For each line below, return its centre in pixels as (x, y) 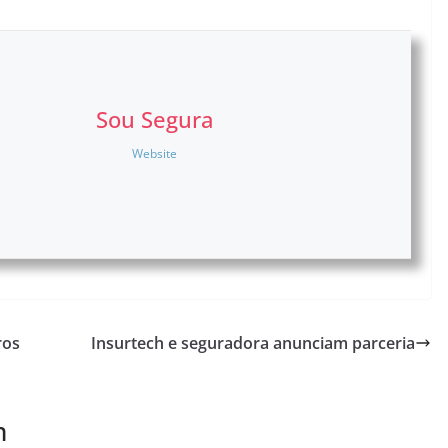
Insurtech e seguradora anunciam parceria (253, 343)
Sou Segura (154, 119)
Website (154, 154)
